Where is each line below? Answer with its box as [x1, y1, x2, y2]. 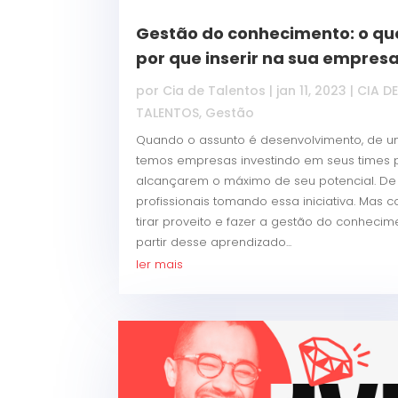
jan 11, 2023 [276, 82, 347, 100]
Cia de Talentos [163, 82, 267, 100]
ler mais [136, 256, 184, 274]
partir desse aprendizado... [136, 234, 292, 251]
